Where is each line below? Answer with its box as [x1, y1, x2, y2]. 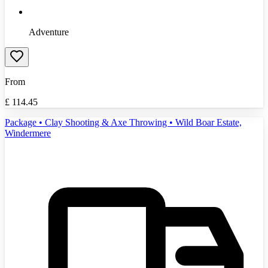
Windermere [5, 127, 51, 138]
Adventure [29, 26, 69, 37]
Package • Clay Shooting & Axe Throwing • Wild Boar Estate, [5, 117, 242, 127]
